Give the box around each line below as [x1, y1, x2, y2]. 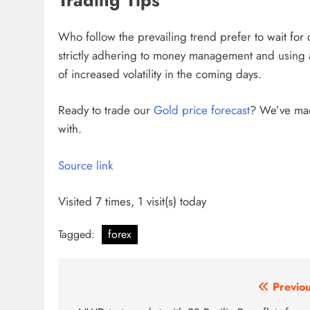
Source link [58, 156, 113, 174]
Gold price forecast [154, 102, 250, 119]
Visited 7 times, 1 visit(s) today [58, 193, 206, 210]
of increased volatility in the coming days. [58, 65, 262, 82]
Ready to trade [58, 102, 134, 119]
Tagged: [58, 226, 98, 243]
